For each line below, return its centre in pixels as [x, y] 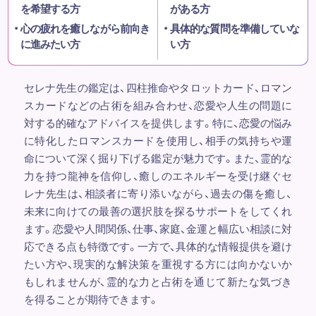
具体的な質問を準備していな [235, 28]
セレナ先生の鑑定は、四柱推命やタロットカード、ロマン [158, 87]
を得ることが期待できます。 [91, 299]
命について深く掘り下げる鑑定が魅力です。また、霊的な [158, 158]
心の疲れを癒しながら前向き [85, 28]
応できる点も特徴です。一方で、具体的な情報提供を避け [158, 246]
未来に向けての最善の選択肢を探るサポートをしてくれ [158, 211]
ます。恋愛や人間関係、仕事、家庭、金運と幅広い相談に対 [158, 228]
